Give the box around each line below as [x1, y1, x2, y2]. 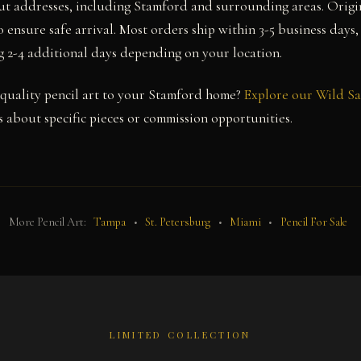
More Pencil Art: [8, 214, 89, 229]
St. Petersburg [145, 214, 211, 229]
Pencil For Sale [280, 214, 347, 229]
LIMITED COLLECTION [110, 329, 251, 342]
